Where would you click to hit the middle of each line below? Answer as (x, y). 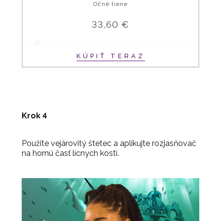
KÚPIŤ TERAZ (110, 56)
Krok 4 (34, 116)
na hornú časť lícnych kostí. (70, 153)
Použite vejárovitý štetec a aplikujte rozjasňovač (109, 144)
